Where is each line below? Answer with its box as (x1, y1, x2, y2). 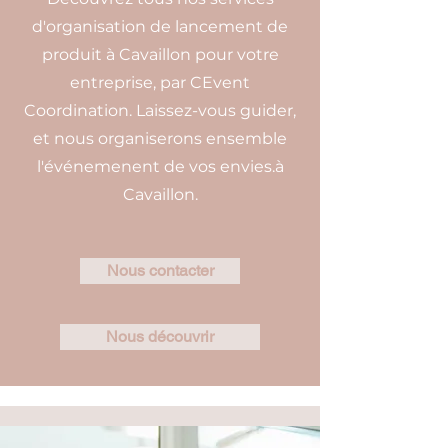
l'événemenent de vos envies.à (36, 157, 284, 176)
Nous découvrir (106, 327, 214, 346)
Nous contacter (106, 261, 214, 280)
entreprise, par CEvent (70, 73, 250, 92)
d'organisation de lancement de (32, 17, 288, 36)
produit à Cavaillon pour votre (41, 45, 279, 64)
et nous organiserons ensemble (33, 129, 287, 148)
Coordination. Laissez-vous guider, (24, 101, 296, 120)
